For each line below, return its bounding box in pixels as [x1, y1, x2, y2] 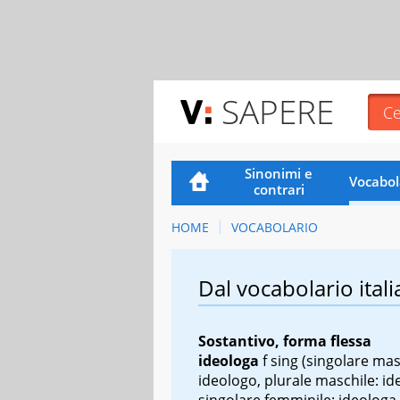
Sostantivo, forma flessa [198, 330, 371, 351]
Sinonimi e [245, 163, 313, 182]
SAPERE [221, 88, 334, 134]
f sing [262, 350, 302, 371]
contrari [253, 179, 304, 198]
